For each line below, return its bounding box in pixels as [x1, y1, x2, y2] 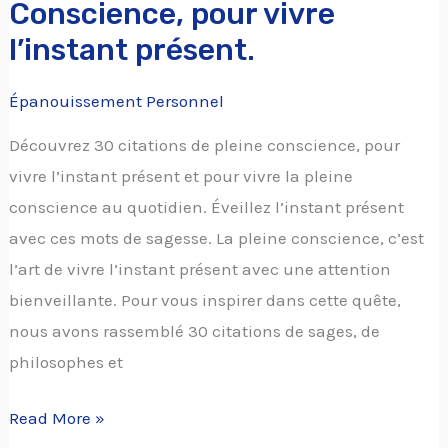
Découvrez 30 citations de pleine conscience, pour [9, 134, 401, 155]
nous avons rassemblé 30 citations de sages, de [9, 320, 381, 341]
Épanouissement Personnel [9, 90, 225, 111]
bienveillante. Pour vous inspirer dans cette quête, [9, 289, 402, 310]
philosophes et [9, 351, 124, 372]
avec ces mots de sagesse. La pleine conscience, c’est [9, 227, 425, 248]
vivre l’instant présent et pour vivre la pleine [9, 165, 354, 186]
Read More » [9, 408, 106, 429]
